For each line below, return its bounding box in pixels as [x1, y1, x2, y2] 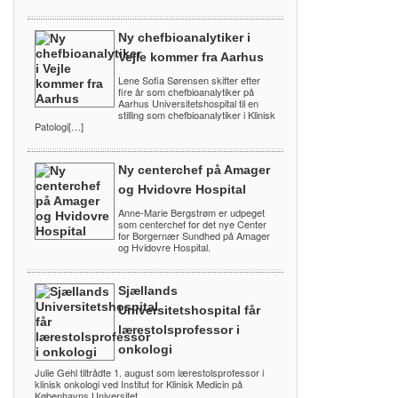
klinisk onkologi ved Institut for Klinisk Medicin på [35, 377, 243, 392]
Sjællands [118, 283, 178, 298]
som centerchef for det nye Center [118, 217, 267, 232]
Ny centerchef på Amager [118, 163, 270, 178]
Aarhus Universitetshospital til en [118, 96, 259, 111]
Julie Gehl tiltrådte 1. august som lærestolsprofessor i [35, 365, 264, 380]
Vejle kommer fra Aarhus [118, 50, 264, 65]
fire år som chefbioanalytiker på [118, 84, 254, 99]
